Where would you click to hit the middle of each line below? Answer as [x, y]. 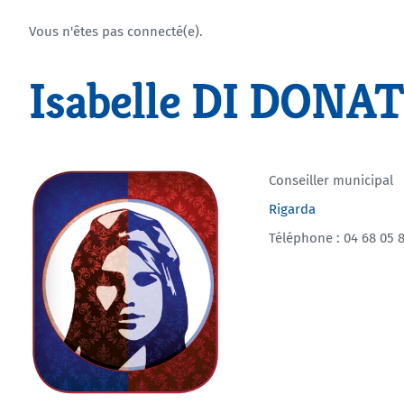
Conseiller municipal [331, 180]
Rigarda [293, 209]
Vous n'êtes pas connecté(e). [115, 32]
